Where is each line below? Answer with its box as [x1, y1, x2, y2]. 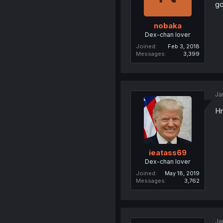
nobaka [153, 20, 182, 30]
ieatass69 [148, 148, 187, 157]
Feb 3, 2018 [167, 42, 200, 50]
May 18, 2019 [164, 170, 200, 177]
